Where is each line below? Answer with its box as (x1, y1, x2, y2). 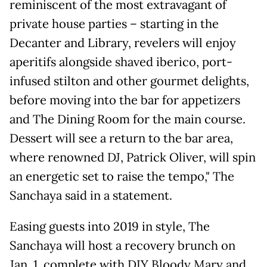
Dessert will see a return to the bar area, (10, 131, 233, 146)
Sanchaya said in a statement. (10, 188, 172, 203)
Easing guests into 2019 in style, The (10, 219, 210, 234)
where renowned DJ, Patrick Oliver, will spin (10, 150, 256, 165)
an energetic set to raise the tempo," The (10, 169, 234, 184)
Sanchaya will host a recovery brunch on (10, 238, 235, 253)
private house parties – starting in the (10, 16, 219, 32)
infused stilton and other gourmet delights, (10, 73, 249, 89)
